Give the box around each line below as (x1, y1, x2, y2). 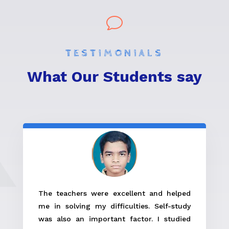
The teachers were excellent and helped (38, 189, 191, 197)
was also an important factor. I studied (38, 214, 191, 223)
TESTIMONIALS (65, 47, 164, 59)
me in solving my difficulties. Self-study (38, 201, 191, 210)
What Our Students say (27, 67, 202, 85)
